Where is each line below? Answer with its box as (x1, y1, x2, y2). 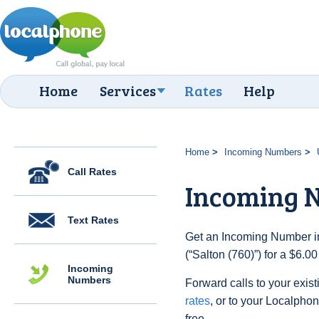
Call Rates (68, 166, 117, 177)
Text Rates (68, 214, 119, 226)
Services (100, 80, 156, 100)
